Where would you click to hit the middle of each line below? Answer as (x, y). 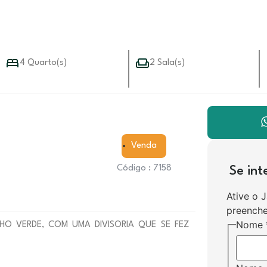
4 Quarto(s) (44, 63)
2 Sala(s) (167, 63)
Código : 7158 (144, 168)
